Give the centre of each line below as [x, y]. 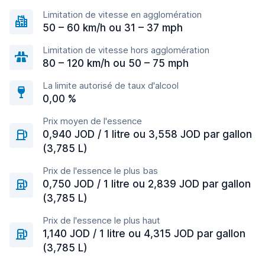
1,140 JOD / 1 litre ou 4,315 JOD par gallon [144, 234]
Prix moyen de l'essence [92, 121]
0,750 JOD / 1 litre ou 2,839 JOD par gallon [147, 184]
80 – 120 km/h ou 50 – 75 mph [116, 63]
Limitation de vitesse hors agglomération [126, 50]
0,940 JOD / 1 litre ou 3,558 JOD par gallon [147, 134]
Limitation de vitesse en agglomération [122, 14]
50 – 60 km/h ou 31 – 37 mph [113, 28]
